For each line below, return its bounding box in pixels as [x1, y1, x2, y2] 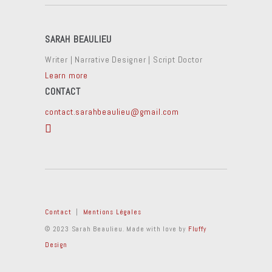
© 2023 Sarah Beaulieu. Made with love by [45, 224, 188, 233]
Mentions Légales [83, 207, 141, 216]
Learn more [45, 70, 88, 81]
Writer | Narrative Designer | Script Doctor [45, 54, 203, 65]
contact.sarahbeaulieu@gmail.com [45, 106, 179, 117]
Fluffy [188, 224, 206, 233]
